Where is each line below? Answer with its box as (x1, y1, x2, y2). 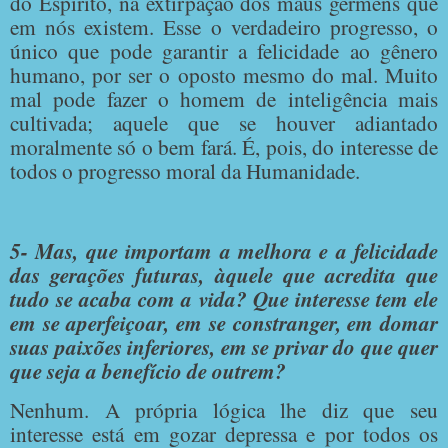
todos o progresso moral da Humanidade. (10, 155, 360, 185)
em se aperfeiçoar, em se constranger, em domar (10, 307, 438, 338)
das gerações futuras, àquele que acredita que (10, 259, 438, 290)
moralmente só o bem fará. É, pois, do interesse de (10, 131, 438, 161)
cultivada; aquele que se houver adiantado (10, 107, 438, 137)
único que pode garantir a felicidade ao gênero (10, 35, 438, 65)
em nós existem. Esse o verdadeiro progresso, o (10, 11, 438, 41)
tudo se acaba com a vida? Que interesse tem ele (10, 283, 438, 314)
